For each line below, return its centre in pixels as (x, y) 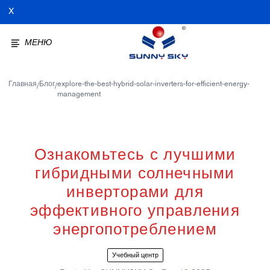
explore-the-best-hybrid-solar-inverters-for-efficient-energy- (153, 84)
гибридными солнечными (135, 174)
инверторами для (135, 193)
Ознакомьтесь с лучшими (135, 156)
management (79, 95)
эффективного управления (135, 212)
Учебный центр (135, 255)
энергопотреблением (135, 231)
